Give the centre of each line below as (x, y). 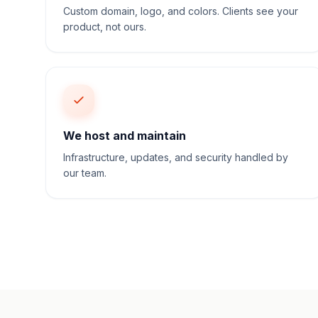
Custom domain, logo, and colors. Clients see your (181, 11)
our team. (85, 173)
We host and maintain (125, 136)
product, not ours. (105, 27)
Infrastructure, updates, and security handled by (176, 157)
